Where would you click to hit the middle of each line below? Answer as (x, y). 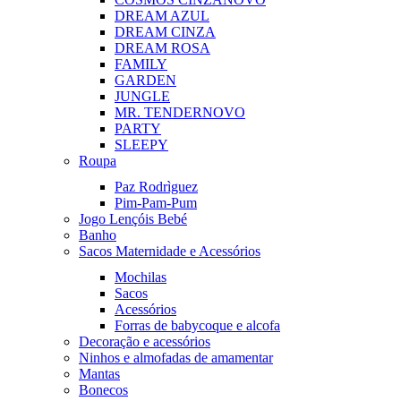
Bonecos (103, 389)
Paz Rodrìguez (156, 186)
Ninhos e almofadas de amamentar (176, 357)
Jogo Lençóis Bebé (133, 218)
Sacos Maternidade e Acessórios (170, 251)
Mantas (99, 373)
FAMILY (141, 64)
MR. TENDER (158, 112)
